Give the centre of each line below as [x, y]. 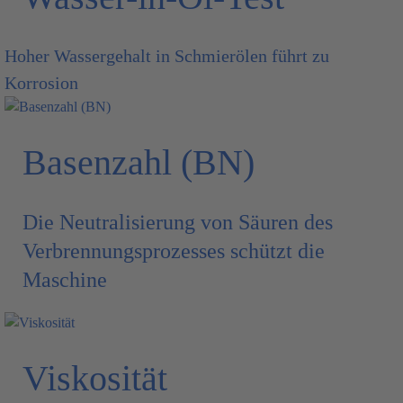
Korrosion [41, 83]
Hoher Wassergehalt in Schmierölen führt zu [167, 56]
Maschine [65, 280]
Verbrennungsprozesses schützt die [174, 251]
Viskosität [95, 378]
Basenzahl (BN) [139, 162]
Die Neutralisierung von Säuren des [178, 222]
